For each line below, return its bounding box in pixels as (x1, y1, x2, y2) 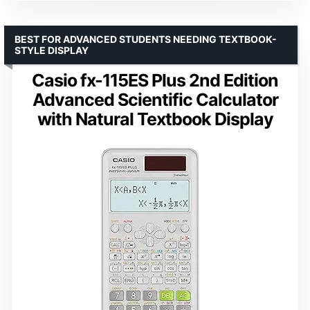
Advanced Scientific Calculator (32, 89, 278, 110)
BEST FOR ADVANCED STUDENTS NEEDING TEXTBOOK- (15, 33, 277, 45)
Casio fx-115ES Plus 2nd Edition (32, 69, 278, 91)
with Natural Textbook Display (37, 108, 273, 129)
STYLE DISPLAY (15, 44, 89, 56)
